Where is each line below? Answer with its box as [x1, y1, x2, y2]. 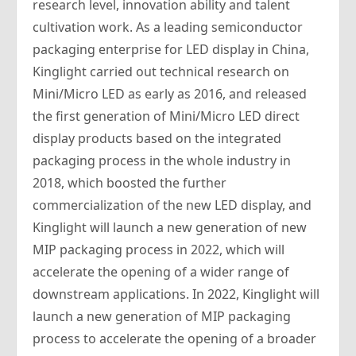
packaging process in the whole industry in [33, 152, 291, 169]
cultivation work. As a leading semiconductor [33, 18, 303, 36]
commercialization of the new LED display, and [33, 196, 311, 214]
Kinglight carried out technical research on [33, 63, 289, 80]
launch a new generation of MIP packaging [33, 308, 291, 325]
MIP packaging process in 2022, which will [33, 241, 284, 258]
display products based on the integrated [33, 130, 281, 147]
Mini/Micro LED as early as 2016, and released [33, 85, 307, 103]
